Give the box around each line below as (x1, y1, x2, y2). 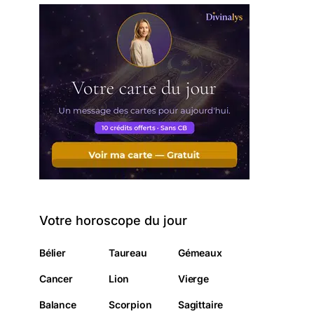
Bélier (39, 246, 66, 259)
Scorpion (109, 298, 152, 310)
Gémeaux (178, 246, 222, 259)
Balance (39, 298, 76, 310)
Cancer (39, 272, 73, 285)
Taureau (109, 246, 147, 259)
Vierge (178, 272, 209, 285)
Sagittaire (178, 298, 224, 310)
